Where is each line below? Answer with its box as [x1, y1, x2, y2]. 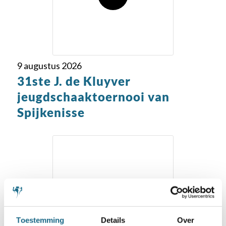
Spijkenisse [17, 105, 85, 120]
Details [100, 215, 126, 224]
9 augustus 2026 [17, 60, 82, 71]
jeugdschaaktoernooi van [17, 89, 169, 104]
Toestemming [16, 215, 65, 224]
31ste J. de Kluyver [17, 74, 131, 88]
